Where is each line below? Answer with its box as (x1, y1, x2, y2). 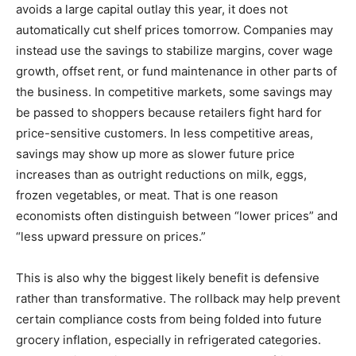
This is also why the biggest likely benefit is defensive (16, 270, 319, 286)
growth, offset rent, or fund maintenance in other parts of (16, 64, 337, 79)
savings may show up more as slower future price (16, 146, 295, 162)
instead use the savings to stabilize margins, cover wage (16, 43, 333, 59)
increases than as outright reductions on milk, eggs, (16, 167, 307, 183)
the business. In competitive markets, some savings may (16, 84, 332, 100)
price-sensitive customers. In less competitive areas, (16, 126, 313, 141)
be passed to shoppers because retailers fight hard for (16, 105, 322, 121)
